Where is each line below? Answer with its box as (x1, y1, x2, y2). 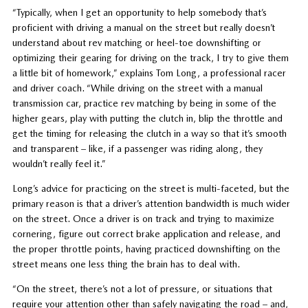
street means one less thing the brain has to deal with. (12, 258, 240, 269)
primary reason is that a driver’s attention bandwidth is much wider (12, 197, 290, 209)
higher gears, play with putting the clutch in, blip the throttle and (12, 112, 283, 124)
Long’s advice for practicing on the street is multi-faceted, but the (12, 182, 289, 194)
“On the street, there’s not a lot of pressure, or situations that (12, 283, 272, 294)
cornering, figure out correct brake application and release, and (12, 228, 280, 239)
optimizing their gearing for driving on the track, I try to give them (12, 52, 289, 63)
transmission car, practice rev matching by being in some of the (12, 97, 276, 109)
